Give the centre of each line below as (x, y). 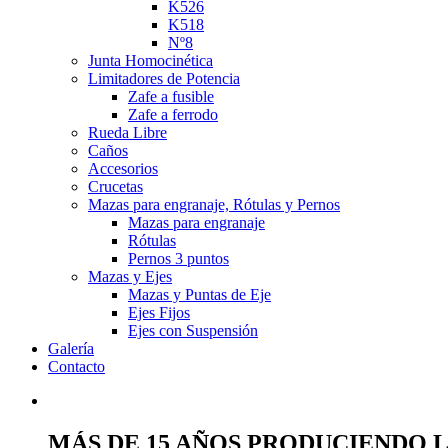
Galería (71, 348)
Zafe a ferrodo (173, 114)
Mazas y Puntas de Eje (199, 294)
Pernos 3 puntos (178, 258)
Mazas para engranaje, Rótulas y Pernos (214, 204)
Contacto (76, 366)
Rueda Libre (127, 132)
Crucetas (115, 186)
